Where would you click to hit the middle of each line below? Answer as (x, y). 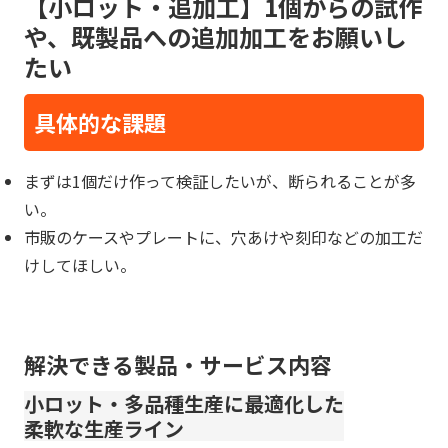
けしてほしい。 (80, 265)
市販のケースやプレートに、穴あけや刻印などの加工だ (223, 237)
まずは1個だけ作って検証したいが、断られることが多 (220, 181)
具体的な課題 (100, 122)
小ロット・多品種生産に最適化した (184, 404)
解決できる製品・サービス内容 (178, 364)
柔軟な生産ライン (104, 429)
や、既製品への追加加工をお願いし (215, 36)
